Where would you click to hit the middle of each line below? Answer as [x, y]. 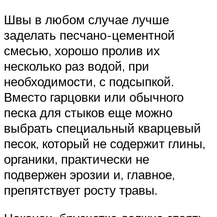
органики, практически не [77, 159]
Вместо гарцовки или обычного [94, 97]
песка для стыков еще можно [88, 113]
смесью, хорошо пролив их [82, 51]
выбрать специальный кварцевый [102, 128]
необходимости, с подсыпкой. [89, 82]
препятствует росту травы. [81, 190]
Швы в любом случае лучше [86, 20]
